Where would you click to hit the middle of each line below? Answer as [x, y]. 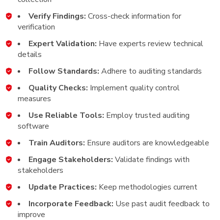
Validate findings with [151, 159]
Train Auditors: [57, 143]
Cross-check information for [134, 16]
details [30, 54]
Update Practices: [63, 187]
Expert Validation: [63, 43]
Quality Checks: [58, 88]
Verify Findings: [57, 16]
